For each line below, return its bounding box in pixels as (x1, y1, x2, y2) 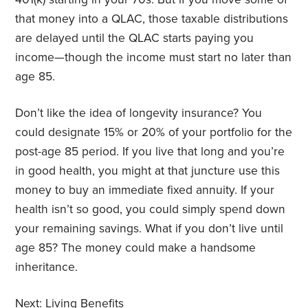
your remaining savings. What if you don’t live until (15, 221, 284, 236)
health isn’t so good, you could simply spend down (15, 201, 286, 217)
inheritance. (15, 259, 78, 274)
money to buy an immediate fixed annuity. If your (15, 182, 275, 197)
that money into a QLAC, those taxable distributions (15, 11, 289, 26)
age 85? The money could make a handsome (15, 240, 256, 255)
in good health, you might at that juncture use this (15, 163, 280, 178)
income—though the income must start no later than (15, 49, 292, 65)
